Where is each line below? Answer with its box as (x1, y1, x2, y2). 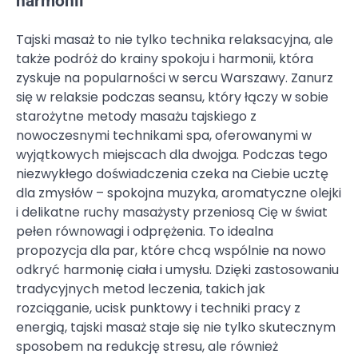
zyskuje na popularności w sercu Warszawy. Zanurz (16, 69, 333, 88)
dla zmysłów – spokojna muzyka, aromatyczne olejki (16, 184, 341, 203)
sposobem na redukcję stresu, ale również (16, 337, 278, 356)
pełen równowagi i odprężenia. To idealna (16, 222, 273, 241)
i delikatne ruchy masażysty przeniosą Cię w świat (16, 203, 328, 222)
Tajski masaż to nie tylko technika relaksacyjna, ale (16, 30, 333, 50)
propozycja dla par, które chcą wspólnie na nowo (16, 241, 326, 261)
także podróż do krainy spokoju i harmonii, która (16, 50, 313, 69)
